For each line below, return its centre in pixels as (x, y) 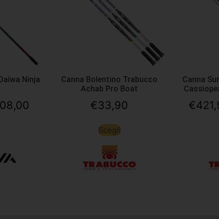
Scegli (109, 130)
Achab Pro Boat (109, 88)
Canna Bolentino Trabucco (109, 79)
